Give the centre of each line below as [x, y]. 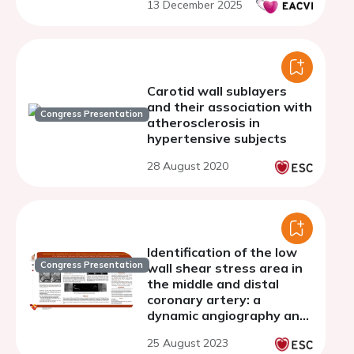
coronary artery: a [204, 299]
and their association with [230, 107]
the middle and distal [213, 284]
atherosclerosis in [203, 122]
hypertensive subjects [217, 138]
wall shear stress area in [225, 268]
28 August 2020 [188, 166]
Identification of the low [222, 252]
